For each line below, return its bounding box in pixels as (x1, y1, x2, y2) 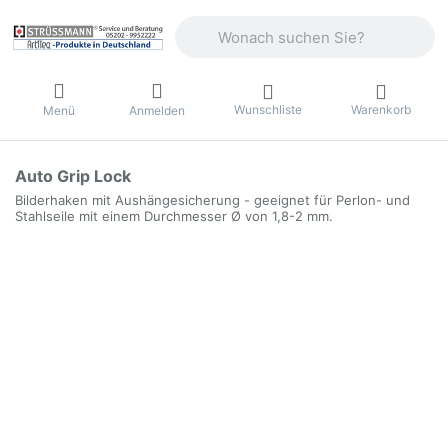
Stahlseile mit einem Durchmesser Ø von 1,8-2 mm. (15, 208, 333, 225)
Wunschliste (233, 101, 302, 117)
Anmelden (128, 102, 185, 118)
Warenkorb (350, 101, 411, 117)
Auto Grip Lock (15, 166, 131, 187)
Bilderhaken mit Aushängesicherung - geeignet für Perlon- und (15, 192, 410, 209)
